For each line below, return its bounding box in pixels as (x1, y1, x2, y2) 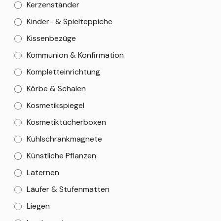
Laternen (27, 167, 59, 178)
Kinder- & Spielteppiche (27, 16, 112, 27)
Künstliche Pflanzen (27, 150, 96, 161)
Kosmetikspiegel (27, 100, 84, 110)
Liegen (27, 201, 50, 211)
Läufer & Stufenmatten (27, 184, 110, 194)
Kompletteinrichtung (27, 67, 100, 77)
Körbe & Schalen (27, 83, 86, 94)
